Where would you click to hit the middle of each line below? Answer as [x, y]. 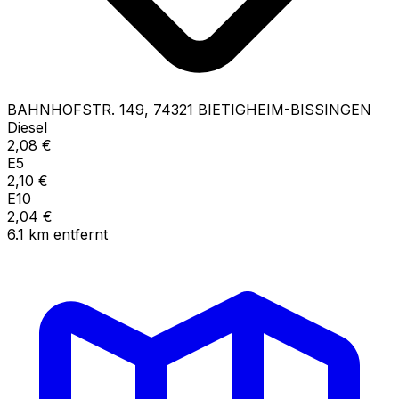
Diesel [27, 127]
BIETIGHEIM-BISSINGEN [285, 109]
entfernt [81, 234]
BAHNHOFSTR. [61, 109]
